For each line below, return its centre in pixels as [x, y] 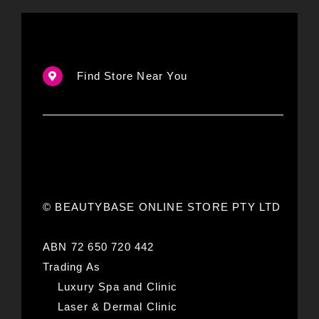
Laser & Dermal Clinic [110, 307]
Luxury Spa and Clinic [110, 287]
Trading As [71, 267]
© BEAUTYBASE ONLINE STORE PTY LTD [162, 207]
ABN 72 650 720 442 [98, 247]
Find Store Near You [132, 76]
